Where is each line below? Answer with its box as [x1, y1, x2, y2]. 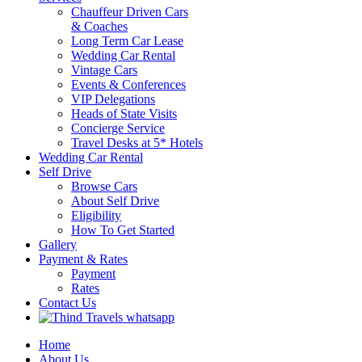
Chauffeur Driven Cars [71, 4, 188, 19]
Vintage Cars [71, 62, 137, 77]
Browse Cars [71, 179, 137, 193]
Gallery [39, 237, 77, 251]
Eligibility [71, 208, 121, 222]
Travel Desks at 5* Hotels [71, 135, 203, 149]
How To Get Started [71, 222, 175, 237]
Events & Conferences [71, 77, 186, 91]
